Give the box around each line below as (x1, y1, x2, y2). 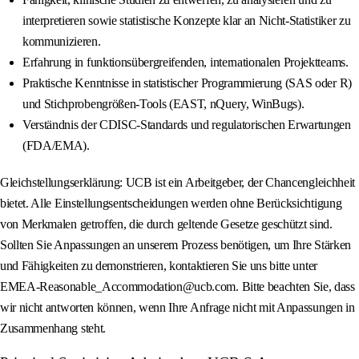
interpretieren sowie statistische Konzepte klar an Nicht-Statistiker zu (22, 14, 351, 28)
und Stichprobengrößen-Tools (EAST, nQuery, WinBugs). (22, 97, 305, 111)
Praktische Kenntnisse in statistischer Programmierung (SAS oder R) (22, 76, 352, 91)
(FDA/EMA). (22, 139, 90, 153)
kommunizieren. (22, 34, 101, 49)
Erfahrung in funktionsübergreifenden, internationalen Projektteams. (22, 55, 349, 70)
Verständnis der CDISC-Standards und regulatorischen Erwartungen (22, 118, 351, 132)
